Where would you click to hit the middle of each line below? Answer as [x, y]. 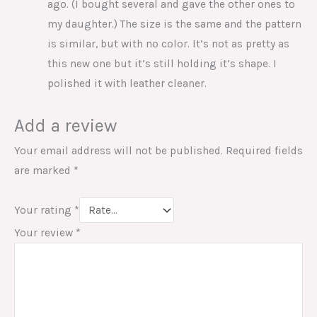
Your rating [44, 211]
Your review [45, 232]
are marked [44, 170]
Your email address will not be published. [119, 150]
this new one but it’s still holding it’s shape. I [162, 63]
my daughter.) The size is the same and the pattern [174, 24]
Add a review [65, 125]
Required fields [264, 150]
